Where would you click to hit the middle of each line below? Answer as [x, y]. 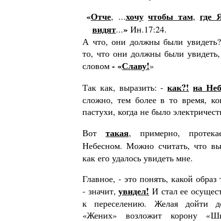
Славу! [136, 66]
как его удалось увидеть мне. [138, 158]
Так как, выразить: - [125, 87]
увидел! [134, 191]
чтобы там [170, 16]
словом [97, 66]
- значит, [101, 191]
